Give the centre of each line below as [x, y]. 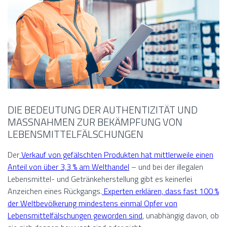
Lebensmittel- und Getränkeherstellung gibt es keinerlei [100, 179]
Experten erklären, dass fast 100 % [160, 191]
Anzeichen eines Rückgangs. [55, 191]
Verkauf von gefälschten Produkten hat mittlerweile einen [116, 155]
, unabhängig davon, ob [181, 216]
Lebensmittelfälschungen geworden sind [75, 216]
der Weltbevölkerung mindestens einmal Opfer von [92, 203]
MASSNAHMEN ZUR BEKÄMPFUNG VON [95, 122]
